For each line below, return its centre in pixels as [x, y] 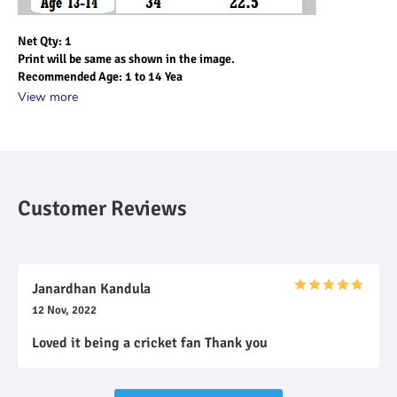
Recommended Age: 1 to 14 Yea [100, 77]
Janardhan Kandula [91, 289]
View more [48, 97]
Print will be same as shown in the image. [126, 59]
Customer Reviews [102, 208]
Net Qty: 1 [45, 41]
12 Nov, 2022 [64, 310]
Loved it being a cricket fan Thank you [150, 343]
